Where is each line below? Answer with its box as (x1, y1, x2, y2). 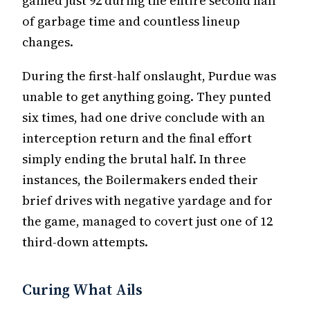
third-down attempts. (22, 233, 148, 251)
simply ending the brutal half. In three (22, 150, 246, 168)
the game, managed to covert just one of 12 (22, 212, 273, 230)
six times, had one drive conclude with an (22, 109, 265, 127)
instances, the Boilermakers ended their (22, 171, 258, 189)
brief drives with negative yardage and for (22, 192, 273, 210)
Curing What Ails (22, 278, 143, 300)
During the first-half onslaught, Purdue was (22, 67, 276, 85)
